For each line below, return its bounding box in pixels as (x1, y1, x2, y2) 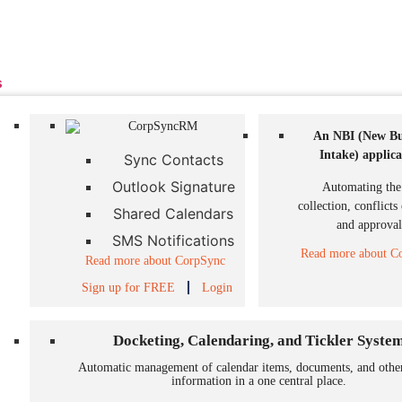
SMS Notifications (112, 232, 234, 250)
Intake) (319, 148, 363, 162)
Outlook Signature (111, 178, 235, 197)
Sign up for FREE (82, 280, 175, 294)
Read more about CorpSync (85, 254, 225, 268)
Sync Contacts (123, 151, 223, 170)
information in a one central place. (171, 373, 346, 388)
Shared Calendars (113, 205, 233, 223)
